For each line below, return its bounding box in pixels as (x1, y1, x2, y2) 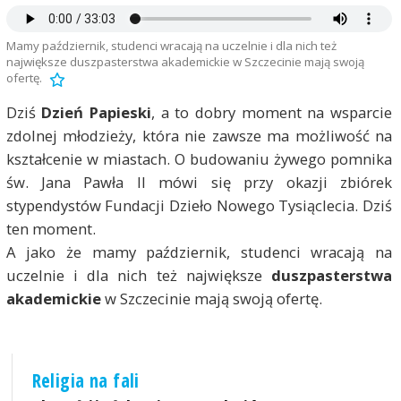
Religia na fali (31, 367, 140, 393)
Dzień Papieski (41, 101, 151, 123)
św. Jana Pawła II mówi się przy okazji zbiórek (5, 171, 393, 192)
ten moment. (5, 218, 96, 239)
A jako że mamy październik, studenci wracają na (5, 241, 393, 262)
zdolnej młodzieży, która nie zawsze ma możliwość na (5, 124, 393, 146)
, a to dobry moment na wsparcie (151, 101, 393, 123)
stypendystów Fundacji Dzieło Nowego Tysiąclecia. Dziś (5, 194, 393, 216)
